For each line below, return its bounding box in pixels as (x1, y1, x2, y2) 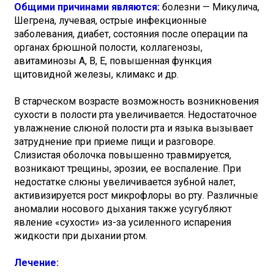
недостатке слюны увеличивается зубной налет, (14, 176, 235, 188)
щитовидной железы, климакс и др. (14, 68, 179, 80)
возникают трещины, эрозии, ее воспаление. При (14, 163, 241, 174)
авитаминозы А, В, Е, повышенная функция (14, 55, 212, 67)
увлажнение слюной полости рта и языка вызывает (14, 122, 253, 134)
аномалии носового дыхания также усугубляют (14, 203, 232, 215)
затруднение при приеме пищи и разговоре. (14, 136, 215, 147)
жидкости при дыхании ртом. (14, 230, 147, 242)
